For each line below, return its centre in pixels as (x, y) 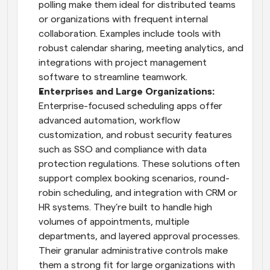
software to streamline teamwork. (113, 77)
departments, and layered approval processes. (139, 236)
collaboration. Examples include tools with (130, 34)
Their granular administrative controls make (133, 251)
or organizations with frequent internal (123, 19)
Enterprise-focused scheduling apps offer (130, 106)
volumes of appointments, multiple (114, 222)
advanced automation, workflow (109, 121)
